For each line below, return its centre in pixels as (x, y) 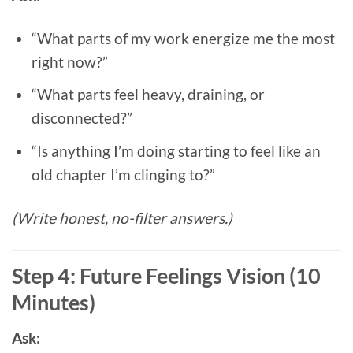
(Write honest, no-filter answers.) (122, 217)
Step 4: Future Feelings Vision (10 (166, 275)
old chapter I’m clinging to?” (123, 174)
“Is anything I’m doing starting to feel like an (176, 150)
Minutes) (54, 302)
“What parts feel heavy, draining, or (148, 95)
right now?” (69, 61)
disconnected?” (82, 118)
